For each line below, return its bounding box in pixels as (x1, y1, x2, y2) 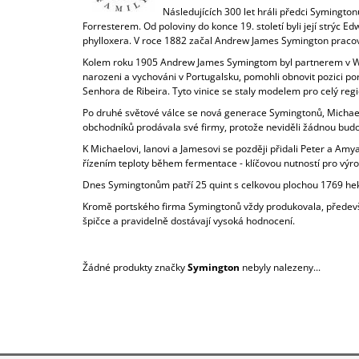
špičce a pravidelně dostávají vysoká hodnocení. (83, 214, 295, 228)
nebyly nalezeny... (240, 260, 321, 275)
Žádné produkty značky (83, 260, 188, 275)
